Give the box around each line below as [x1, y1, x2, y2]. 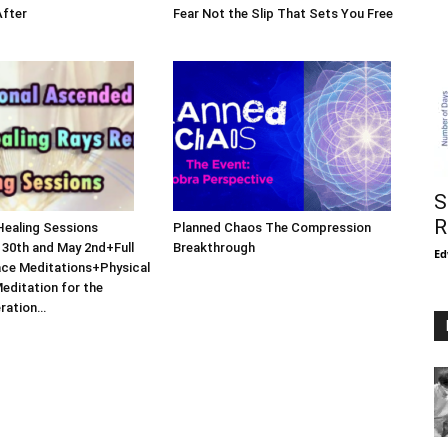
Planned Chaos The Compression [172, 219, 371, 235]
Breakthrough [172, 239, 255, 255]
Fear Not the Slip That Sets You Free [172, 5, 393, 21]
